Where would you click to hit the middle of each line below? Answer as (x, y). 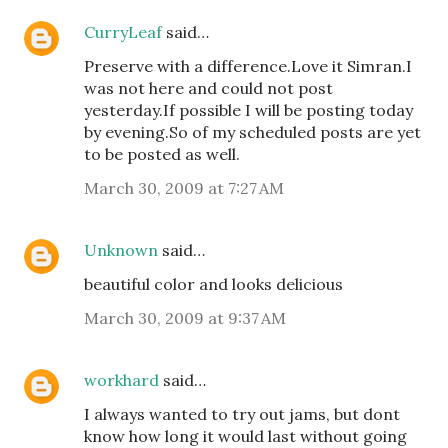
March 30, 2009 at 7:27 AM (184, 187)
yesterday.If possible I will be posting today (248, 109)
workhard (121, 379)
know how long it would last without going (245, 435)
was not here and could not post (208, 87)
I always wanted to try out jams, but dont (242, 413)
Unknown (121, 249)
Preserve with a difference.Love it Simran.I (248, 65)
